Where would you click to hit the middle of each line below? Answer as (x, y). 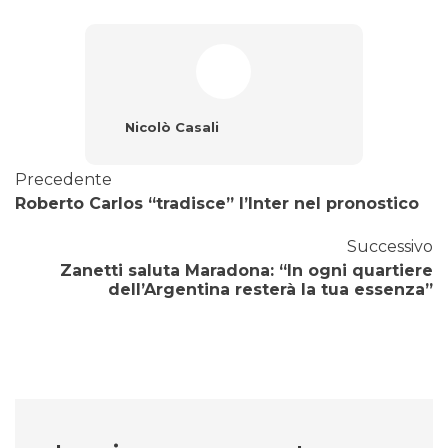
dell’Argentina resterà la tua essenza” (270, 289)
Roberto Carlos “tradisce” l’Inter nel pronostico (217, 203)
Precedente (63, 179)
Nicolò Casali (171, 126)
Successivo (390, 246)
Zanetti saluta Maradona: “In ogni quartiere (246, 270)
